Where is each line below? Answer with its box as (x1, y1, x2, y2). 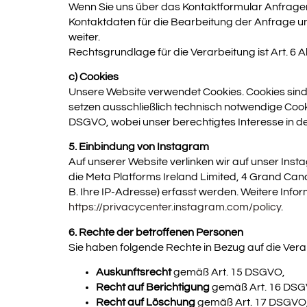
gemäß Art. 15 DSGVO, (171, 267, 285, 278)
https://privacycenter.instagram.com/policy (69, 201, 281, 213)
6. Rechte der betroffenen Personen (69, 226, 243, 238)
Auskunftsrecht (96, 267, 171, 278)
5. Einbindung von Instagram (69, 141, 209, 153)
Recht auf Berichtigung (96, 282, 210, 293)
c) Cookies (69, 71, 119, 83)
